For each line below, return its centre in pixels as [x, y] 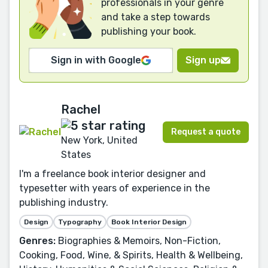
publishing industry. [64, 202]
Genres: [37, 240]
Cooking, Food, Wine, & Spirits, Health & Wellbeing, [131, 255]
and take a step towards [156, 17]
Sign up [203, 60]
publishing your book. [149, 32]
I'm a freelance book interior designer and [112, 173]
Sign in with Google [96, 60]
